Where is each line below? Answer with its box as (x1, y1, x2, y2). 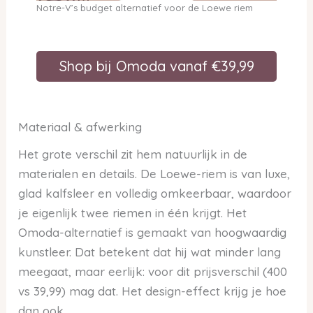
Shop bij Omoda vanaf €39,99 (59, 57, 254, 75)
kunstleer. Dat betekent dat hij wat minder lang (18, 245, 282, 260)
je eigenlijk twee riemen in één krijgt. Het (18, 205, 247, 221)
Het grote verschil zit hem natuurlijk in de (18, 147, 248, 162)
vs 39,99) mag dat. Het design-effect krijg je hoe (18, 284, 287, 299)
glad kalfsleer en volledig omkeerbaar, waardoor (18, 186, 292, 201)
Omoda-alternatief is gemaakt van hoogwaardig (18, 225, 287, 240)
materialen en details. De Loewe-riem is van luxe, (18, 166, 291, 182)
